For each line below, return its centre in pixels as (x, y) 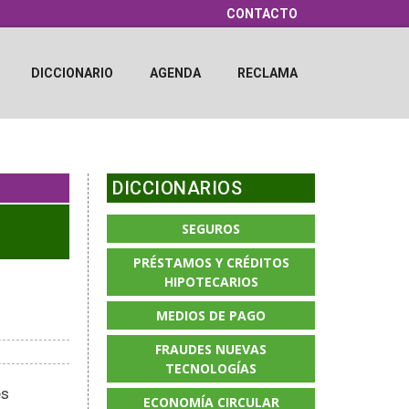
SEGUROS (211, 229)
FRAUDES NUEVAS (211, 349)
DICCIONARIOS (177, 188)
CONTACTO (262, 14)
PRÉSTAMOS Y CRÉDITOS (211, 262)
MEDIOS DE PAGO (211, 315)
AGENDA (175, 73)
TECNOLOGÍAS (211, 368)
